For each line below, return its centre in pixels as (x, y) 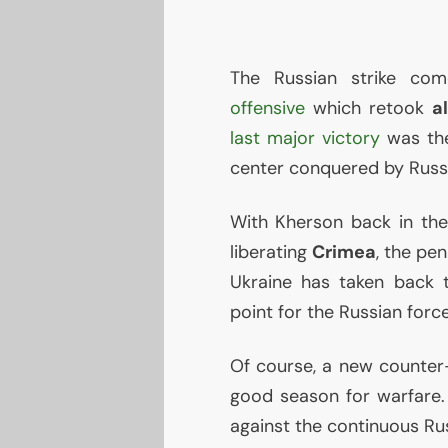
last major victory (304, 138)
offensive (267, 108)
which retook (368, 108)
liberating (270, 252)
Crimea (343, 252)
